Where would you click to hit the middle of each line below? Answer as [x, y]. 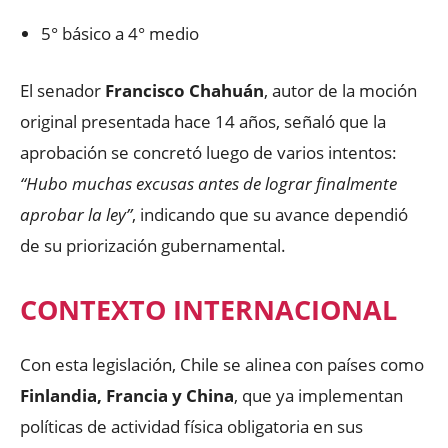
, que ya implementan [318, 395]
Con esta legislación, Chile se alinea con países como [222, 364]
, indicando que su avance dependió [270, 214]
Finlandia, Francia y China [127, 395]
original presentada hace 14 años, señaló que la [203, 121]
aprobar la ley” [76, 214]
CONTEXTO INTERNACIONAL [208, 309]
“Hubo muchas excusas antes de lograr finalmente [208, 183]
